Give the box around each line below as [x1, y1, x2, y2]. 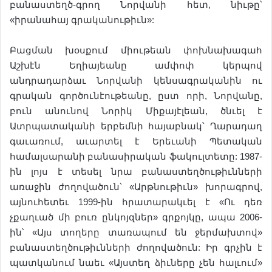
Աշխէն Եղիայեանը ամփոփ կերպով [10, 60, 262, 70]
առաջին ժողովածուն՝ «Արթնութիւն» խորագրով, [10, 182, 262, 192]
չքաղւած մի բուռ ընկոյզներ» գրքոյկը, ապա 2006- [10, 212, 262, 222]
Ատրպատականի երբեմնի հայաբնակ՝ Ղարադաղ [10, 121, 262, 131]
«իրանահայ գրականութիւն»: [10, 15, 154, 25]
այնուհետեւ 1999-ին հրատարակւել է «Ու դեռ [10, 197, 262, 207]
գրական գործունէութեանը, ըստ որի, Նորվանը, [10, 90, 262, 101]
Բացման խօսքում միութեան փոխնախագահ [10, 45, 262, 55]
